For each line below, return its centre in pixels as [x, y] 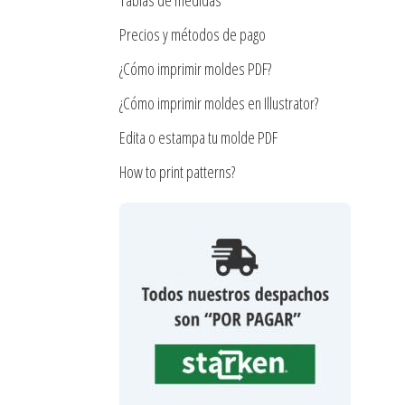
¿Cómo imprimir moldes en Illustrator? [219, 104]
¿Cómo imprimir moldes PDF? [198, 69]
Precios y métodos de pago [193, 35]
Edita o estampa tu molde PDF [198, 138]
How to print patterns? [177, 172]
